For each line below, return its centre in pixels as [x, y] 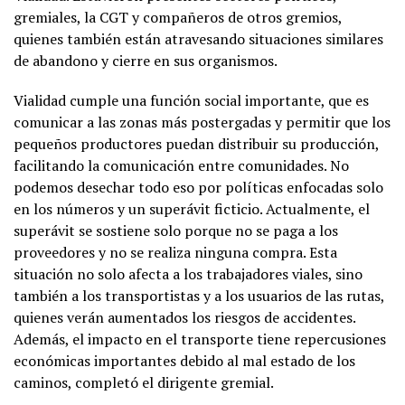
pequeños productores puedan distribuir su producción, [196, 144]
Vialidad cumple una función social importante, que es [191, 101]
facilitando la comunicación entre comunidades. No [181, 166]
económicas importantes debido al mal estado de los [184, 361]
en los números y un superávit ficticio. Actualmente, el [192, 209]
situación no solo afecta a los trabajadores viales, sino [188, 274]
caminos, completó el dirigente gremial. [144, 383]
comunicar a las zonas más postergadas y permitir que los [202, 122]
